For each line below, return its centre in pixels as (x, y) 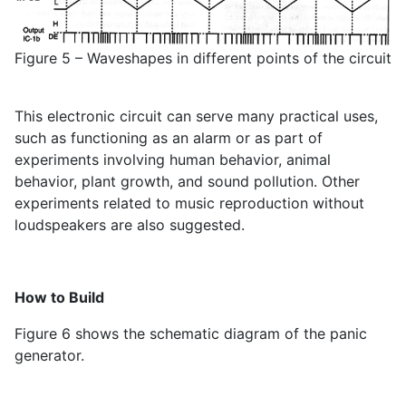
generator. (49, 355)
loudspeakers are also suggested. (130, 224)
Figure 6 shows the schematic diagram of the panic (191, 333)
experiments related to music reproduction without (189, 203)
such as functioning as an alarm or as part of (169, 137)
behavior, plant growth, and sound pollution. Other (187, 181)
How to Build (59, 297)
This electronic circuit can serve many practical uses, (196, 116)
